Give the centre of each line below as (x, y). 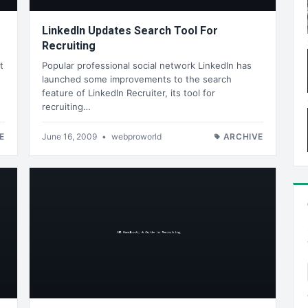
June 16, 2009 (70, 136)
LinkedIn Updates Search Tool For (130, 31)
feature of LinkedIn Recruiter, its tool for (129, 92)
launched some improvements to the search (137, 79)
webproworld (136, 136)
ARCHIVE (243, 136)
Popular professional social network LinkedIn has (147, 65)
